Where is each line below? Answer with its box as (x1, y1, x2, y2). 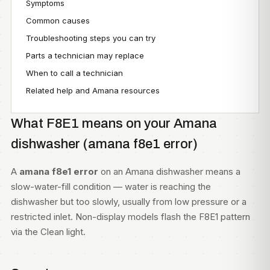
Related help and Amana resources (26, 86, 160, 95)
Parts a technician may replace (26, 51, 144, 60)
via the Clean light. (11, 226, 86, 237)
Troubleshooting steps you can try (26, 33, 155, 43)
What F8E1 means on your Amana (11, 116, 217, 131)
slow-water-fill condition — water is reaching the (11, 181, 211, 192)
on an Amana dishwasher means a (98, 166, 240, 177)
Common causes (26, 16, 90, 25)
